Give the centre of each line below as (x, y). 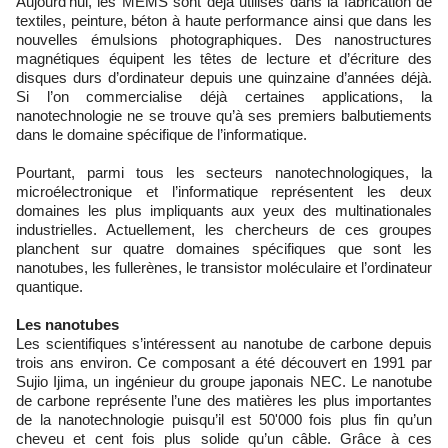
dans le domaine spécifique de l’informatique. (161, 134)
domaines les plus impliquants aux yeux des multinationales (224, 210)
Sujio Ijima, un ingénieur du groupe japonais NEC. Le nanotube (224, 381)
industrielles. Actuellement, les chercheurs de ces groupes (224, 229)
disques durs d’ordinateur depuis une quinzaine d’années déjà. (224, 77)
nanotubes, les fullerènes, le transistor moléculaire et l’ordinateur (224, 267)
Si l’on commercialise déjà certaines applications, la (224, 96)
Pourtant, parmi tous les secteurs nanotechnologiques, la (224, 172)
